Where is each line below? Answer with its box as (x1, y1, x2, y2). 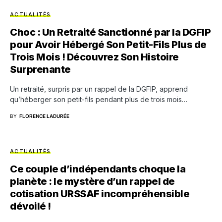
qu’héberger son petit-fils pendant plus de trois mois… (10, 95, 187, 104)
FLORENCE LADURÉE (19, 113, 69, 119)
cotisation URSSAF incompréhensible (10, 188, 189, 200)
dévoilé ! (10, 200, 51, 213)
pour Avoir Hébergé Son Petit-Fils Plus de (10, 39, 207, 51)
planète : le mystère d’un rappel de (10, 175, 175, 188)
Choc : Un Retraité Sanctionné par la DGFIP (10, 26, 211, 39)
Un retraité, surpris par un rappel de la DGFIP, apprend (10, 85, 188, 94)
